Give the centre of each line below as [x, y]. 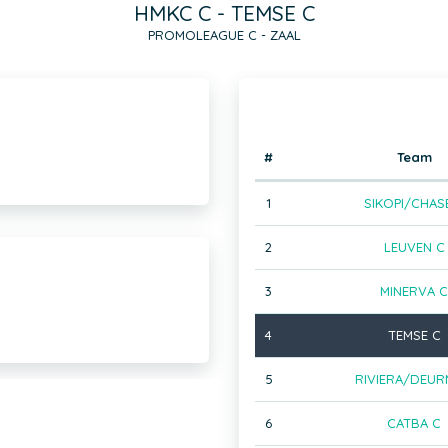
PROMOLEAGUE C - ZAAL [224, 35]
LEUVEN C [414, 247]
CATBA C [414, 423]
